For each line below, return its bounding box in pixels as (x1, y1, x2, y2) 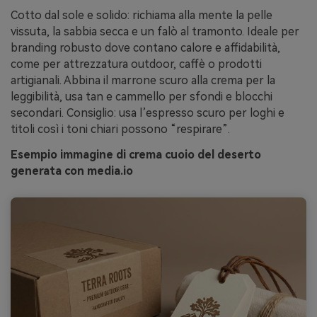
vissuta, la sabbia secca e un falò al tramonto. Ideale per (11, 25, 299, 39)
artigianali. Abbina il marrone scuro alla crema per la (11, 74, 275, 88)
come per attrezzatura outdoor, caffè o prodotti (11, 57, 262, 71)
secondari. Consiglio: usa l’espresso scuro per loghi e (11, 106, 284, 120)
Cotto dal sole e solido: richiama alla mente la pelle (11, 8, 272, 23)
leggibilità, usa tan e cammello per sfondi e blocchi (11, 90, 272, 104)
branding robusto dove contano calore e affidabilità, (11, 41, 280, 55)
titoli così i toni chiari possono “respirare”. (11, 122, 230, 137)
